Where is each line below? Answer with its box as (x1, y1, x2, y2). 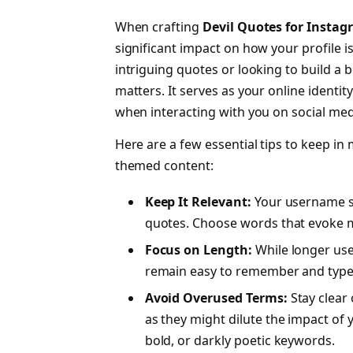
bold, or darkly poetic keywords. (144, 331, 336, 349)
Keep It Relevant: (144, 192, 251, 210)
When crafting (114, 17, 203, 35)
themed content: (114, 157, 214, 175)
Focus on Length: (144, 240, 252, 258)
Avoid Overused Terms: (144, 288, 288, 307)
